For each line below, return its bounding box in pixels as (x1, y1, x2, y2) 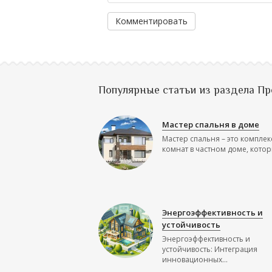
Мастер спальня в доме (162, 118, 259, 130)
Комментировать (115, 15, 188, 27)
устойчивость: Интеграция (162, 243, 257, 254)
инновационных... (162, 254, 228, 265)
